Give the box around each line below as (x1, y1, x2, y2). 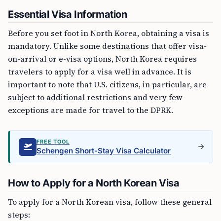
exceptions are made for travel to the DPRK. (8, 105, 173, 115)
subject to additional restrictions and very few (8, 92, 183, 103)
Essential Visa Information (8, 8, 127, 20)
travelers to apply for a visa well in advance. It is (8, 66, 191, 77)
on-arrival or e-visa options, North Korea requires (8, 53, 197, 64)
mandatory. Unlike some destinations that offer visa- (8, 40, 207, 51)
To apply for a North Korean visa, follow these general (8, 196, 212, 207)
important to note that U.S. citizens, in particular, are (8, 79, 207, 90)
